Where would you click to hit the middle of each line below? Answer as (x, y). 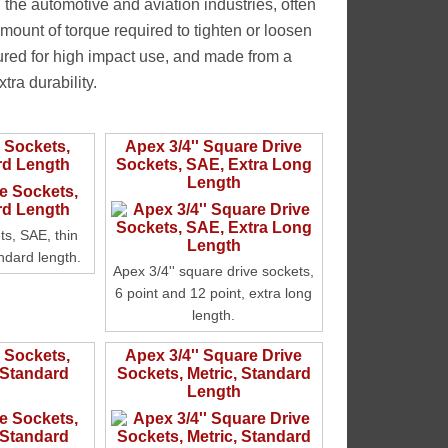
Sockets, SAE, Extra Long (213, 164)
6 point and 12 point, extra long (214, 293)
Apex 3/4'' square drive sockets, (214, 271)
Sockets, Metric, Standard (213, 373)
